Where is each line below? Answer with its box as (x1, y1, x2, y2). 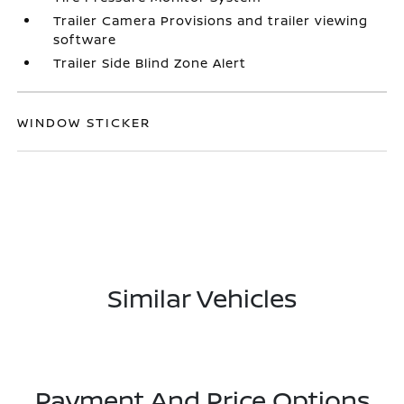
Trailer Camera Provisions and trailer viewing (53, 11, 369, 29)
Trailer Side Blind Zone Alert (53, 53, 247, 71)
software (53, 30, 117, 48)
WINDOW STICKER (17, 113, 151, 131)
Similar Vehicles (107, 280, 297, 315)
